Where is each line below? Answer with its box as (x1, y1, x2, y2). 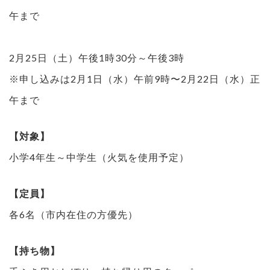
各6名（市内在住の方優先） (9, 208, 138, 220)
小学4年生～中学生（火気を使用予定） (9, 151, 189, 163)
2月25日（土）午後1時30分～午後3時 (9, 51, 184, 63)
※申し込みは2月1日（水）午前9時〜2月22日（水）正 (9, 72, 260, 84)
